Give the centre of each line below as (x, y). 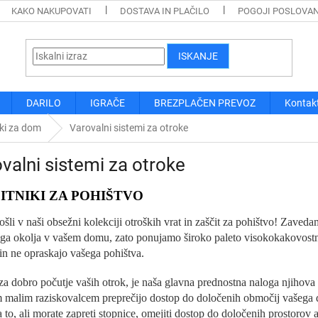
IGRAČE (108, 103)
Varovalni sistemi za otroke (129, 128)
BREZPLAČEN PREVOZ (205, 103)
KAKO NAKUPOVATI (52, 11)
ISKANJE (198, 56)
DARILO (44, 103)
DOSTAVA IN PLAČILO (165, 11)
